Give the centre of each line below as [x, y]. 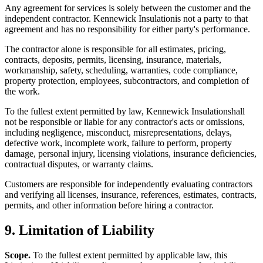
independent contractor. [49, 19]
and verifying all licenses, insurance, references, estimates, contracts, [131, 195]
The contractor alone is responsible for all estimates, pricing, [115, 49]
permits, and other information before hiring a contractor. [109, 205]
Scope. [18, 255]
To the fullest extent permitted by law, [75, 112]
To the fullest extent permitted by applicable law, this [129, 255]
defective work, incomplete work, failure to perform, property [118, 143]
